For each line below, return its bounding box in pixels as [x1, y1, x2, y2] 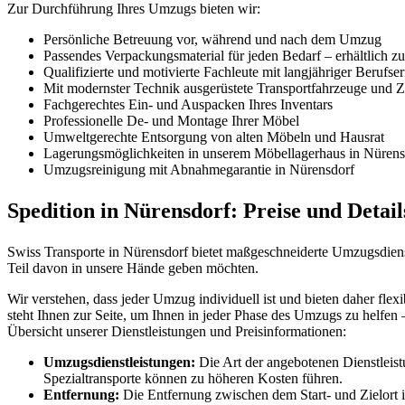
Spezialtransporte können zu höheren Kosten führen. [43, 371, 343, 387]
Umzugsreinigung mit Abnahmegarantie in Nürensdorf [43, 162, 354, 178]
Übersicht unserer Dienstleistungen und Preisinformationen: [7, 324, 346, 340]
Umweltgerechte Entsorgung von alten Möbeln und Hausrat [43, 129, 384, 146]
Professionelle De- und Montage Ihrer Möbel [43, 113, 299, 129]
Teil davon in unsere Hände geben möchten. [7, 260, 259, 277]
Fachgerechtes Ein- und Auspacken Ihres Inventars [43, 97, 333, 113]
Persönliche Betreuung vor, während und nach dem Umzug [43, 32, 381, 48]
